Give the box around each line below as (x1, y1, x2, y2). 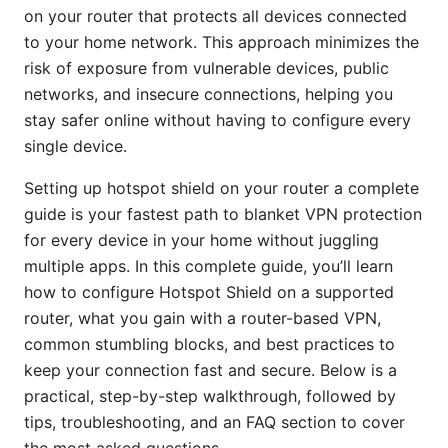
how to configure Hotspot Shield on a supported (24, 282, 394, 303)
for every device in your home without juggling (24, 230, 379, 251)
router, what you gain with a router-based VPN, (24, 308, 381, 329)
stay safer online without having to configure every (24, 110, 411, 131)
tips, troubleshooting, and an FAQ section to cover (24, 412, 405, 433)
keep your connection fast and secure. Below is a (24, 360, 397, 381)
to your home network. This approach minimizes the (24, 32, 419, 53)
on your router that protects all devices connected (24, 6, 407, 27)
